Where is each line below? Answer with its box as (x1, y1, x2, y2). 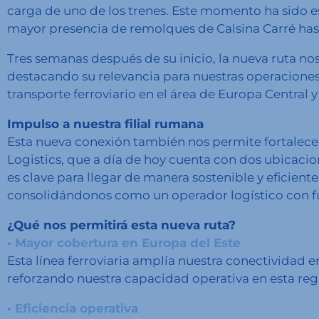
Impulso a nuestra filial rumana (7, 117, 204, 132)
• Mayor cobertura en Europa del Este (7, 236, 241, 251)
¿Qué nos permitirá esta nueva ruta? (7, 218, 236, 233)
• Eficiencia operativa (7, 301, 138, 316)
